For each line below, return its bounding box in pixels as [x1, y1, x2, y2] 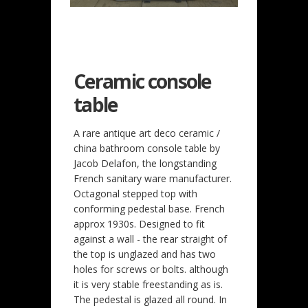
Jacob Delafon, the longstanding [74, 156, 217, 170]
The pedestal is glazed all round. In [74, 292, 227, 306]
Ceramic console [74, 67, 211, 94]
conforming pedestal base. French [74, 201, 225, 215]
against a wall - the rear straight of [74, 232, 227, 245]
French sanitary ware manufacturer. [74, 171, 232, 185]
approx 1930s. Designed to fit [74, 217, 205, 230]
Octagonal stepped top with [74, 186, 197, 200]
